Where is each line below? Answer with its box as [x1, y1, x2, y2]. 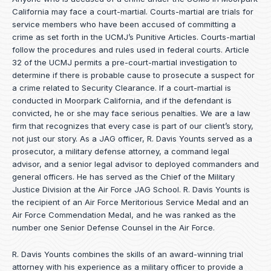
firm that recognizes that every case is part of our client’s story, [12, 120, 253, 131]
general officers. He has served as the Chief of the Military [12, 171, 235, 181]
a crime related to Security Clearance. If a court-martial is [12, 82, 231, 93]
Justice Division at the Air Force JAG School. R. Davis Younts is [12, 184, 250, 194]
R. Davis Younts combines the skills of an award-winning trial [12, 249, 243, 259]
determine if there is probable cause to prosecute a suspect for [12, 70, 255, 80]
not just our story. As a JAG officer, [12, 133, 147, 143]
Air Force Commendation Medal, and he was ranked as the [12, 209, 236, 220]
